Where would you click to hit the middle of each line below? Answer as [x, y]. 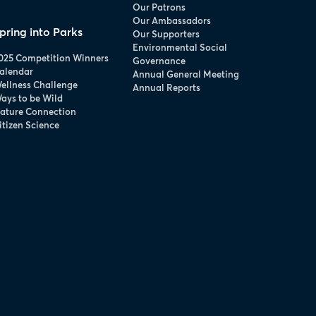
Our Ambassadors [172, 20]
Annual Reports [167, 87]
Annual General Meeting [186, 74]
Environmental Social [180, 47]
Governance [159, 60]
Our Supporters [166, 34]
